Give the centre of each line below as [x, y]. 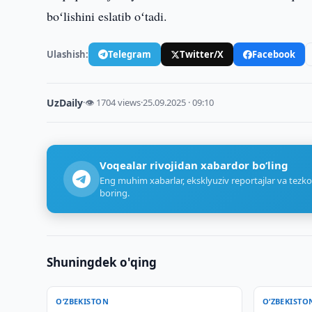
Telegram [130, 54]
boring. [115, 193]
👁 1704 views [113, 102]
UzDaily [65, 103]
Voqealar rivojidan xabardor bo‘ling [194, 165]
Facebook [274, 54]
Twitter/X [202, 54]
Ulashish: [68, 54]
